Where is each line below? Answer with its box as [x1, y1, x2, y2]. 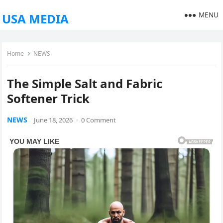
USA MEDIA [2, 10, 69, 27]
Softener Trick [7, 90, 90, 107]
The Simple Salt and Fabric [7, 75, 163, 92]
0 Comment [81, 115, 116, 124]
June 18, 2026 [34, 115, 73, 124]
